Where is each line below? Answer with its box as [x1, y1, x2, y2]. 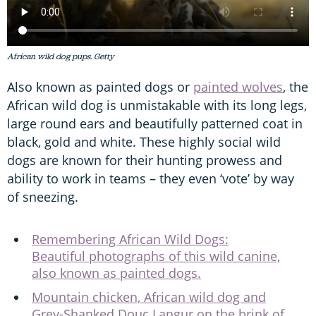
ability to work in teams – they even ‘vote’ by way [7, 169, 294, 187]
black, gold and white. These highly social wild [7, 133, 281, 150]
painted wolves [193, 78, 283, 95]
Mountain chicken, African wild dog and [32, 288, 266, 305]
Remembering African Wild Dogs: [32, 230, 229, 248]
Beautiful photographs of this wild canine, [32, 247, 280, 265]
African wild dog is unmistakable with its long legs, [7, 96, 307, 114]
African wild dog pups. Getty [7, 50, 114, 62]
